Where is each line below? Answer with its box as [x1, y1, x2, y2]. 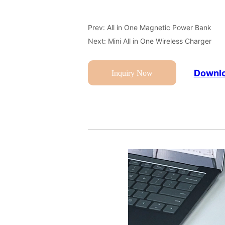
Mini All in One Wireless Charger [108, 37, 212, 46]
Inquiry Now [111, 68, 153, 77]
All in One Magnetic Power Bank [107, 23, 212, 32]
